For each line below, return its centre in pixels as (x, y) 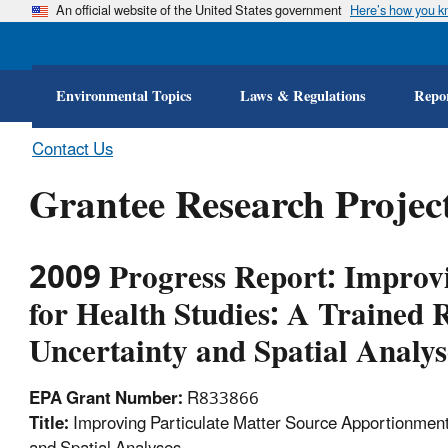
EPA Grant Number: (105, 399)
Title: (48, 424)
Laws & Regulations (303, 96)
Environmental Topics (124, 96)
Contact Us (72, 150)
